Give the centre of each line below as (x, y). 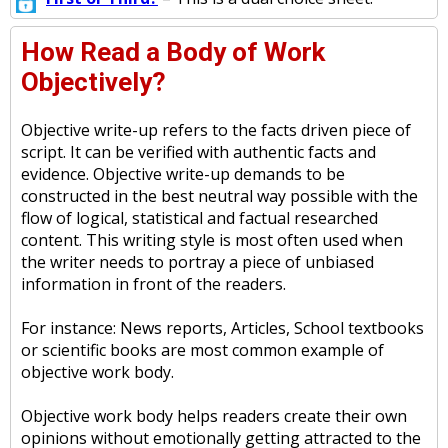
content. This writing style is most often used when (212, 240)
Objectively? (93, 82)
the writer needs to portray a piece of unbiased (197, 262)
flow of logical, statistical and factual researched (199, 218)
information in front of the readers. (153, 284)
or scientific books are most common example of (202, 350)
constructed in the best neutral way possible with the (219, 196)
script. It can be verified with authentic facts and (198, 152)
